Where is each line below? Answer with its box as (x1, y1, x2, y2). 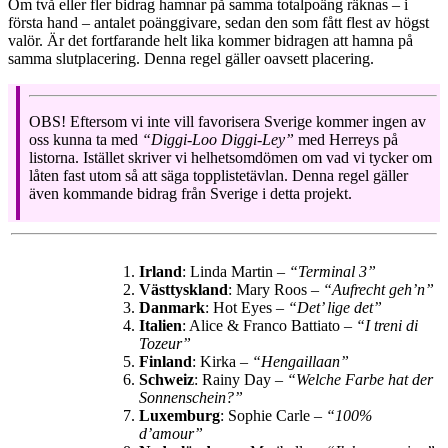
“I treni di (356, 317, 418, 335)
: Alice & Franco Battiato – (182, 317, 356, 335)
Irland (139, 263, 182, 281)
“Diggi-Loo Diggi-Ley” (142, 131, 294, 149)
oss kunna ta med (29, 131, 142, 149)
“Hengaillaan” (252, 353, 349, 371)
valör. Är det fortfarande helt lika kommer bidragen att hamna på (8, 32, 413, 50)
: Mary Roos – (228, 281, 323, 299)
